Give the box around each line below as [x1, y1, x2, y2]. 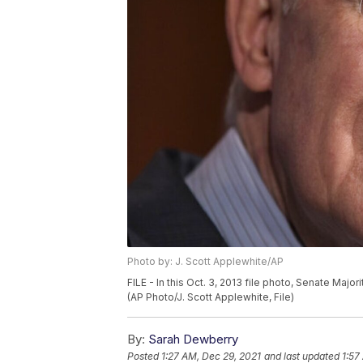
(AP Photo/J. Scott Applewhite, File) [127, 291, 294, 304]
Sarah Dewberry [148, 331, 238, 348]
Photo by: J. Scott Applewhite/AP [127, 255, 284, 268]
